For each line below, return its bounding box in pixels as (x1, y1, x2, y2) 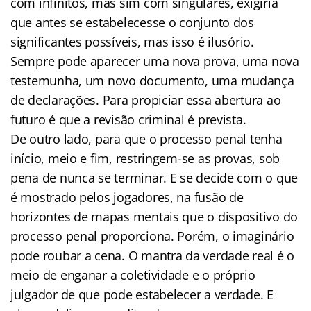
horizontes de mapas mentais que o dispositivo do (10, 208, 299, 225)
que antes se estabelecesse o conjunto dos (10, 13, 254, 31)
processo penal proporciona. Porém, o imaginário (10, 227, 294, 244)
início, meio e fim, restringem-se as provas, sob (10, 149, 280, 167)
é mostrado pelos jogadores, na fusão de (10, 188, 244, 205)
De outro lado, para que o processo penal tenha (10, 130, 283, 147)
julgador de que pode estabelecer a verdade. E (10, 285, 274, 303)
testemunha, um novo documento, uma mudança (10, 72, 294, 89)
